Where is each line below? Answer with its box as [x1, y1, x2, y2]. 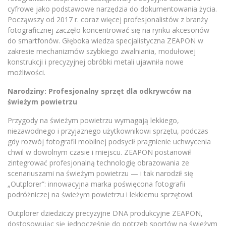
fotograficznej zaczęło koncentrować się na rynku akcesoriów [8, 25, 209, 35]
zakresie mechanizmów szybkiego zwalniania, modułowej [8, 46, 196, 56]
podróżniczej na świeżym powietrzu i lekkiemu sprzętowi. [8, 190, 196, 199]
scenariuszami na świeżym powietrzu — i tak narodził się [8, 168, 193, 178]
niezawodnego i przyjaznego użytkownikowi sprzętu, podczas [8, 126, 208, 136]
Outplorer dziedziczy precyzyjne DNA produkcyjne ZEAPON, [8, 208, 203, 218]
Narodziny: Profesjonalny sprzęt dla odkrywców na [8, 86, 192, 96]
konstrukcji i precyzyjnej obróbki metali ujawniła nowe [8, 57, 184, 67]
